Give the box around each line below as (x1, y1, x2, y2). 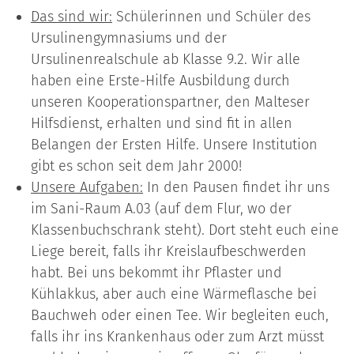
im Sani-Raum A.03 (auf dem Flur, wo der (31, 200, 292, 218)
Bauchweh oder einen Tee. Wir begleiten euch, (31, 307, 329, 325)
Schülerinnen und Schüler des (112, 8, 311, 26)
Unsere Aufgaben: (31, 179, 143, 197)
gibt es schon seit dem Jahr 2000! (31, 157, 242, 175)
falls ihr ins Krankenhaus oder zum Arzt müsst (31, 328, 324, 346)
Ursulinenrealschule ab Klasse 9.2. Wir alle (31, 51, 300, 69)
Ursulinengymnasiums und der (31, 29, 227, 47)
